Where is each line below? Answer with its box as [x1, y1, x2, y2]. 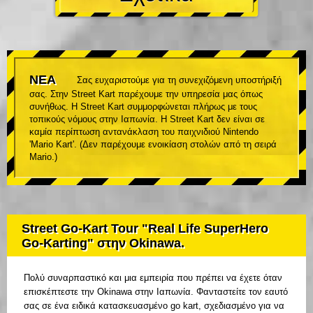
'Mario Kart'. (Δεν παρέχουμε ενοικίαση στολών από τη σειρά [29, 139, 277, 150]
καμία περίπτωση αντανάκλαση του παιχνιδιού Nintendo [29, 126, 259, 138]
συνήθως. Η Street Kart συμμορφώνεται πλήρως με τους [29, 101, 257, 112]
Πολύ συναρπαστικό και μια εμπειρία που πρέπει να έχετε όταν [24, 272, 282, 284]
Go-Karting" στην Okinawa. [22, 236, 184, 251]
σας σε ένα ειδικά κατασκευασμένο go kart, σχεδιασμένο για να [24, 300, 284, 312]
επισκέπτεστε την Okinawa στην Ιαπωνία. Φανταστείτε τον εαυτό [24, 286, 288, 298]
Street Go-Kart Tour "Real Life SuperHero [22, 221, 268, 236]
